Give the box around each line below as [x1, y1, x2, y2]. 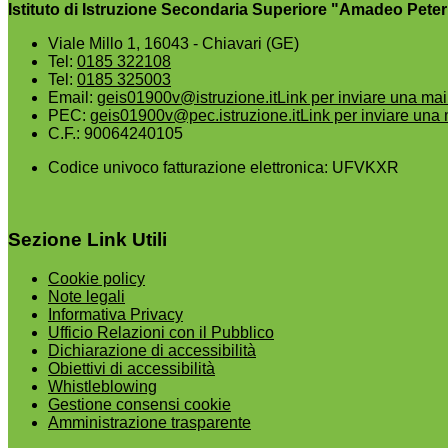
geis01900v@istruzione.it [97, 88, 277, 106]
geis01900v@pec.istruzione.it [90, 106, 300, 124]
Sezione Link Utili [8, 229, 167, 251]
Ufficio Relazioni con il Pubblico [48, 324, 274, 341]
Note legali [48, 288, 125, 305]
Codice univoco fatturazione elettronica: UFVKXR [48, 158, 399, 176]
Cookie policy [48, 270, 145, 287]
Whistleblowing [48, 378, 157, 395]
